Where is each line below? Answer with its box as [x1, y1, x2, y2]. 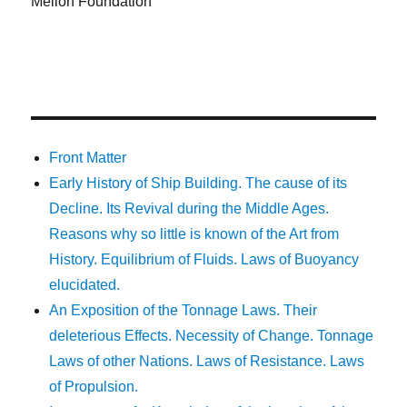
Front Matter [49, 150, 127, 166]
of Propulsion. [49, 379, 139, 395]
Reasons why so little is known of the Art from [49, 226, 340, 243]
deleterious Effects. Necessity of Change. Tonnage [49, 328, 374, 344]
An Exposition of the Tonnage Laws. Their [49, 303, 318, 319]
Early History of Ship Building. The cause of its [49, 175, 348, 192]
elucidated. [49, 277, 121, 293]
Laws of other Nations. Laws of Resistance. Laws [49, 353, 365, 370]
